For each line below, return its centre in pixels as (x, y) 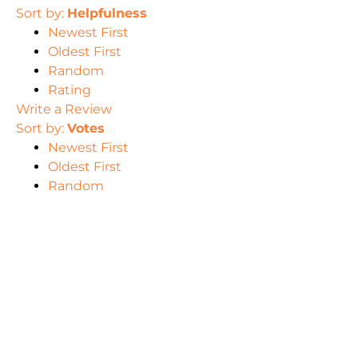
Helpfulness (107, 14)
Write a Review (64, 109)
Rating (70, 90)
